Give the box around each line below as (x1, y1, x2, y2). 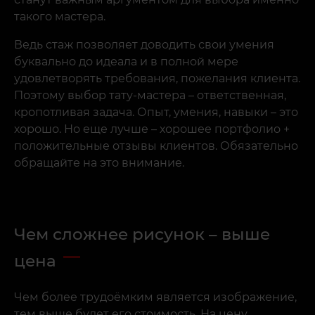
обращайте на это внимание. (14, 156, 184, 170)
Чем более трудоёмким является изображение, (14, 290, 297, 304)
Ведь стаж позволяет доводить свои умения (14, 38, 274, 52)
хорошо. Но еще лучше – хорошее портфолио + (14, 122, 290, 136)
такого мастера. (14, 10, 105, 24)
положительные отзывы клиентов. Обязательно (14, 139, 298, 153)
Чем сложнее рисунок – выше (14, 224, 270, 245)
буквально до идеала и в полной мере (14, 55, 238, 69)
